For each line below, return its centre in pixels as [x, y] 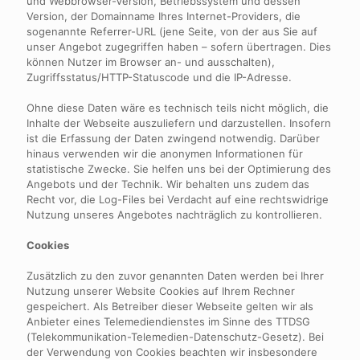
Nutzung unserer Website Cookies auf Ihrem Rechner [161, 291]
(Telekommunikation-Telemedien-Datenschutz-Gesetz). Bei [175, 337]
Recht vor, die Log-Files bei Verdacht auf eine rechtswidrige [178, 199]
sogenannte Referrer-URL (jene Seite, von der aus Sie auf [172, 31]
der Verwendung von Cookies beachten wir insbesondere [172, 352]
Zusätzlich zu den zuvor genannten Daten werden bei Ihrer [175, 276]
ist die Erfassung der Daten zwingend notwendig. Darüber [173, 138]
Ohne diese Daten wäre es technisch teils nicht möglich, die [178, 108]
